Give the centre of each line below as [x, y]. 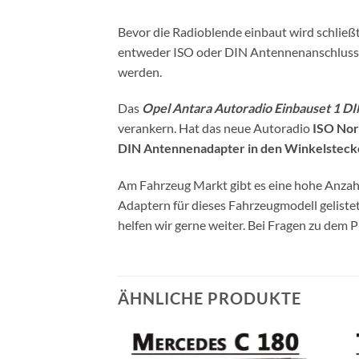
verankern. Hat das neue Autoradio [215, 128]
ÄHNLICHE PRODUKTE [210, 298]
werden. [140, 71]
